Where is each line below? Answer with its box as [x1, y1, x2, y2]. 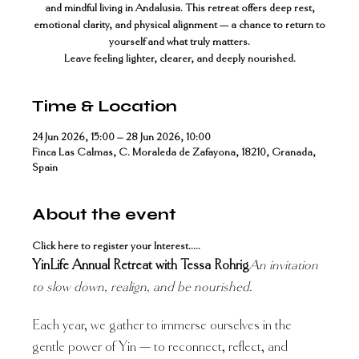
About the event [32, 204, 176, 224]
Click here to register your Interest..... [32, 240, 200, 252]
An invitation [249, 258, 321, 272]
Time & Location [32, 96, 177, 116]
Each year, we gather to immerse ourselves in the [32, 318, 295, 333]
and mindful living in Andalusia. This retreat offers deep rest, [44, 2, 315, 14]
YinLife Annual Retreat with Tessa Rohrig [32, 258, 249, 272]
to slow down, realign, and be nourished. [32, 280, 252, 294]
